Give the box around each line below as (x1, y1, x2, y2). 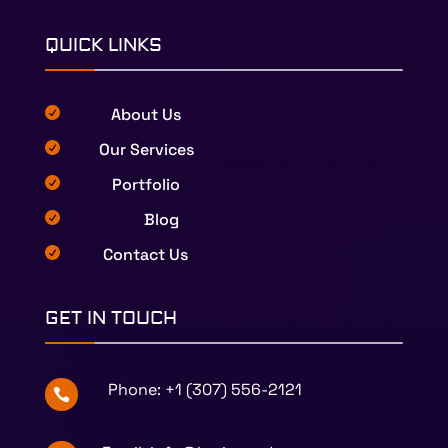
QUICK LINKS (44, 33, 162, 57)
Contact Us (102, 243, 188, 265)
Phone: (107, 378, 165, 400)
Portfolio (111, 173, 180, 195)
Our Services (98, 138, 194, 160)
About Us (110, 103, 181, 125)
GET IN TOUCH (44, 306, 177, 330)
